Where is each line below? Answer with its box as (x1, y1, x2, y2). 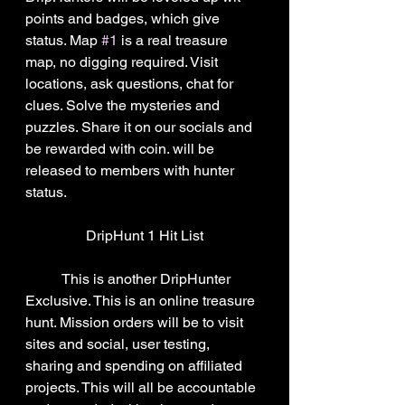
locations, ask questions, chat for (25, 75, 237, 92)
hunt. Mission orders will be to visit (25, 314, 247, 331)
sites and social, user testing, (25, 335, 213, 353)
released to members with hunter (25, 162, 238, 179)
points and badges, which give (25, 10, 223, 27)
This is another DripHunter (25, 270, 61, 287)
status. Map (25, 32, 101, 49)
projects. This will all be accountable (25, 379, 259, 396)
